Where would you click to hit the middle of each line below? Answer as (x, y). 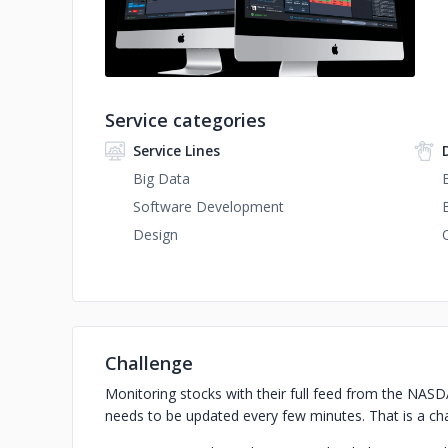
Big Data (161, 178)
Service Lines (176, 150)
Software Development (208, 206)
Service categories (185, 120)
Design (155, 234)
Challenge (149, 363)
